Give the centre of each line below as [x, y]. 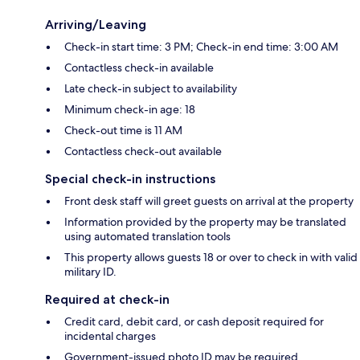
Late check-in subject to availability [151, 89]
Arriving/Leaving [96, 25]
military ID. [90, 272]
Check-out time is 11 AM [123, 131]
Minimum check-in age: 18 [130, 110]
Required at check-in [107, 300]
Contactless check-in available [139, 68]
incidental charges [110, 336]
